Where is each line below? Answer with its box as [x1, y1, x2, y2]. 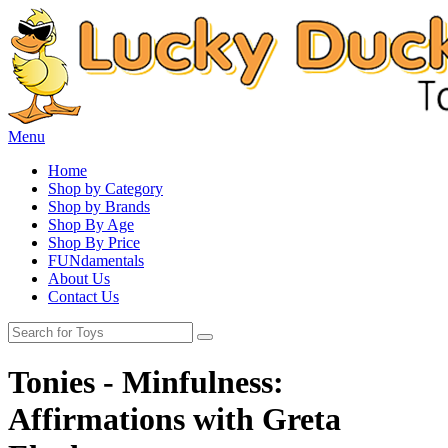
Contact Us [48, 288, 119, 305]
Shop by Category [48, 180, 163, 197]
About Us [48, 270, 110, 287]
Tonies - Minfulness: [8, 364, 284, 401]
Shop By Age [48, 216, 134, 233]
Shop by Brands [48, 198, 150, 215]
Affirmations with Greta [8, 401, 341, 438]
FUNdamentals [48, 252, 144, 269]
